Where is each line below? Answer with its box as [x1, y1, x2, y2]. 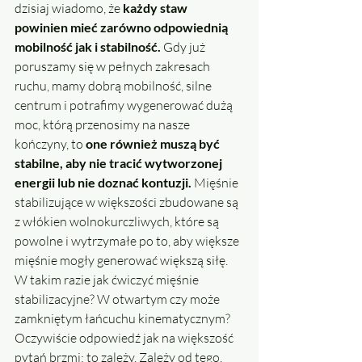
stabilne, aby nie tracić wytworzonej [15, 155, 225, 171]
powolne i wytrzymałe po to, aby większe [15, 233, 242, 250]
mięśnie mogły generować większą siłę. [15, 252, 230, 269]
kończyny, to [15, 136, 86, 153]
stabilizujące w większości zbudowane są [15, 194, 241, 211]
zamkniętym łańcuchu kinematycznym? [15, 310, 233, 327]
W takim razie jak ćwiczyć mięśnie [15, 271, 201, 288]
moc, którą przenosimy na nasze [15, 116, 192, 133]
